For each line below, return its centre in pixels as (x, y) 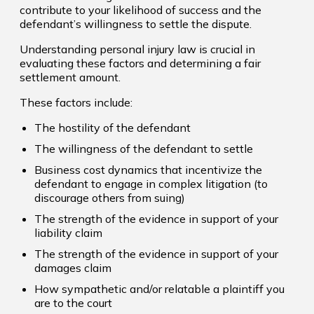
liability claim (68, 233)
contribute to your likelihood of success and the (141, 10)
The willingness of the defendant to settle (144, 149)
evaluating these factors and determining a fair (140, 63)
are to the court (73, 303)
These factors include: (76, 103)
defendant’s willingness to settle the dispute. (136, 24)
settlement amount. (70, 77)
